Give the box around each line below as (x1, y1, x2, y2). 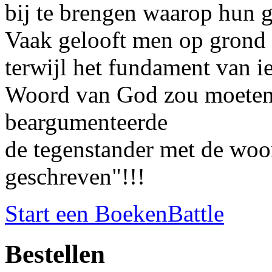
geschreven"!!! (5, 163, 145, 189)
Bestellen (5, 239, 105, 268)
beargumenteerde (5, 108, 168, 135)
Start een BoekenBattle (5, 200, 224, 226)
